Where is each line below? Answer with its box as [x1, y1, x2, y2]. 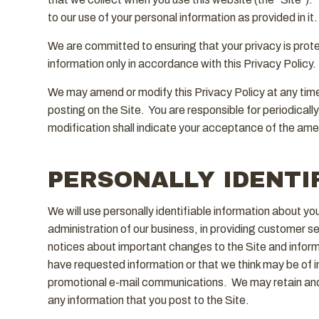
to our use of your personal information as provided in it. [47, 11, 318, 23]
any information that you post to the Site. [47, 293, 249, 306]
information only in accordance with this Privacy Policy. [47, 57, 316, 70]
